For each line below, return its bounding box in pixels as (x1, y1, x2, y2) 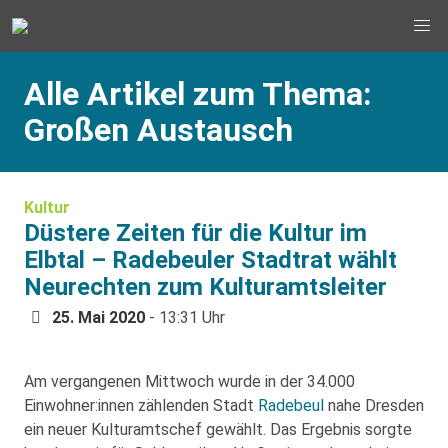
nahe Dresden (324, 396, 424, 415)
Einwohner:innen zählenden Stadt (24, 396, 258, 415)
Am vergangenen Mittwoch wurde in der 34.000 (24, 372, 355, 391)
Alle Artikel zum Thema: (24, 75, 371, 113)
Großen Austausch (24, 111, 293, 149)
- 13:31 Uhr (145, 308, 225, 327)
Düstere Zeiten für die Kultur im (24, 219, 367, 247)
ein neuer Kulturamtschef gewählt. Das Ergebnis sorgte (24, 420, 412, 439)
